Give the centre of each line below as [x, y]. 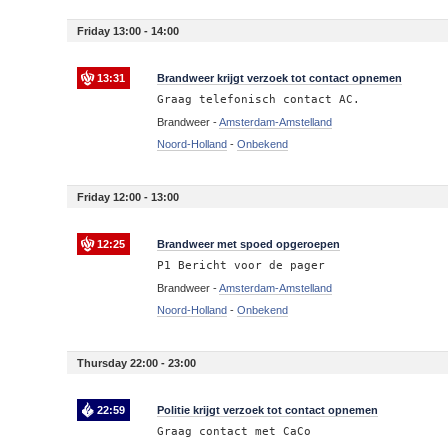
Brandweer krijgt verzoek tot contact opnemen [280, 78]
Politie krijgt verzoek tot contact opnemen [268, 410]
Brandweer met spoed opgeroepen [249, 244]
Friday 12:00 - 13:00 [128, 197]
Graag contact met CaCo [234, 431]
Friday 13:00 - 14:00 [128, 31]
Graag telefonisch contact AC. [259, 99]
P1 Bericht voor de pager [241, 265]
